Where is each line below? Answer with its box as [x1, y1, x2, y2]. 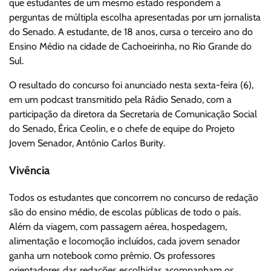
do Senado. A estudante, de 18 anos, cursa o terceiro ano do [9, 26, 253, 38]
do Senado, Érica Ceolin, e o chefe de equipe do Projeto [9, 123, 235, 135]
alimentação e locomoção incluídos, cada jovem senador [9, 235, 240, 247]
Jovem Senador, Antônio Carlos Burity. [9, 137, 165, 149]
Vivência [9, 163, 50, 177]
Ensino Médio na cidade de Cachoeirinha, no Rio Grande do [9, 41, 252, 53]
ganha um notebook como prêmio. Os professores [9, 249, 215, 261]
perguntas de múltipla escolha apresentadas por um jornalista [9, 11, 261, 24]
